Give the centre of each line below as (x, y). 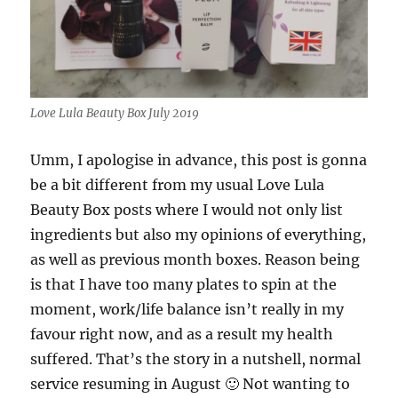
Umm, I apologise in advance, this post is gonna (199, 159)
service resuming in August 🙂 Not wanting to (191, 383)
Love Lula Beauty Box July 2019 (115, 113)
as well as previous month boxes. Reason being (195, 259)
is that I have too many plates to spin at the (184, 284)
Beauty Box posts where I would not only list (187, 209)
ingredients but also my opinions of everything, (199, 234)
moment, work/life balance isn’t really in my (187, 309)
